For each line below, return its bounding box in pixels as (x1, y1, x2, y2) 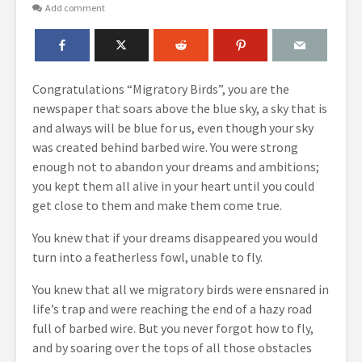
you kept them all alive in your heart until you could (32, 178, 314, 194)
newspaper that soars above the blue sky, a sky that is (32, 100, 327, 116)
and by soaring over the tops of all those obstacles (32, 339, 312, 356)
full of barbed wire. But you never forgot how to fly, (32, 320, 314, 336)
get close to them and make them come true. (32, 197, 282, 213)
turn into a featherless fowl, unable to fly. (32, 249, 263, 265)
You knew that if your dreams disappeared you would (32, 229, 318, 246)
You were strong (210, 139, 298, 155)
